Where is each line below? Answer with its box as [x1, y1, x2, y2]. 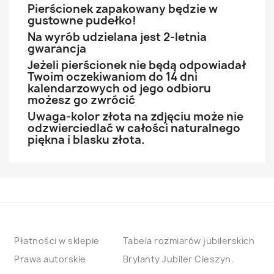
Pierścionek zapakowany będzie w [28, 1, 218, 17]
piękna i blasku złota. [28, 132, 145, 147]
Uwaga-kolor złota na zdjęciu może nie [28, 109, 243, 124]
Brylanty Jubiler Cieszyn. [122, 253, 234, 265]
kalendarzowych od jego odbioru [28, 81, 211, 96]
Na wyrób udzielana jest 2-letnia [28, 29, 207, 45]
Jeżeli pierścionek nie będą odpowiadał [28, 57, 246, 73]
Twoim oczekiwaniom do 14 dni [28, 69, 198, 84]
